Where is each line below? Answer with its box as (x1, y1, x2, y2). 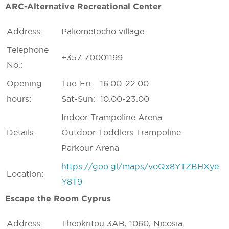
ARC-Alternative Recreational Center (5, 2, 162, 11)
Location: (7, 169, 43, 178)
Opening (7, 79, 42, 88)
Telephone (7, 45, 49, 54)
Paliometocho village (61, 27, 144, 36)
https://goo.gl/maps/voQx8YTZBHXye (61, 162, 219, 171)
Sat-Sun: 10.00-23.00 (61, 94, 149, 103)
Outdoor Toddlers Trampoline (61, 128, 181, 137)
